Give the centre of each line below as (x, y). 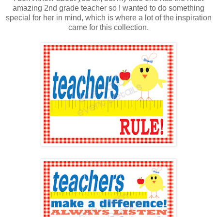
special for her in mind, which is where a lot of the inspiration (108, 17)
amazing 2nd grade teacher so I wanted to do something (108, 8)
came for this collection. (108, 27)
